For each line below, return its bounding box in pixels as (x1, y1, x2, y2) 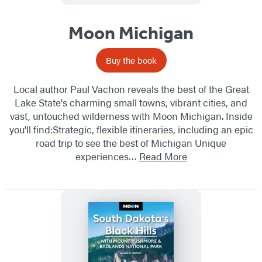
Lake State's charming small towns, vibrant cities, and (15, 95, 247, 110)
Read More (139, 149, 187, 164)
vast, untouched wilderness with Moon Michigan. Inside (9, 109, 253, 123)
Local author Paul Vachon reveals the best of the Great (13, 82, 249, 96)
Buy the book (105, 54, 157, 67)
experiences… (75, 149, 139, 164)
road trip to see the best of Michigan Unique (36, 136, 226, 150)
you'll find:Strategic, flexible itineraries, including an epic (9, 122, 253, 137)
